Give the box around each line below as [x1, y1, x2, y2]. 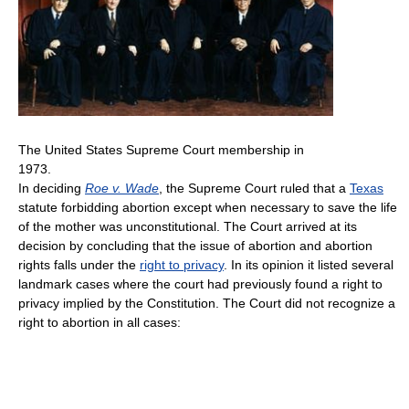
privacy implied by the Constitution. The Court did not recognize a [18, 296, 395, 311]
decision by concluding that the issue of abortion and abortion [18, 238, 372, 254]
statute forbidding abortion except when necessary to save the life [18, 200, 397, 215]
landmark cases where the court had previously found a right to [18, 277, 383, 292]
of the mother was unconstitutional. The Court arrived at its [18, 219, 357, 235]
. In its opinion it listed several [224, 257, 393, 273]
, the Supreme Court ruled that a [159, 181, 350, 196]
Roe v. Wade [85, 181, 159, 196]
